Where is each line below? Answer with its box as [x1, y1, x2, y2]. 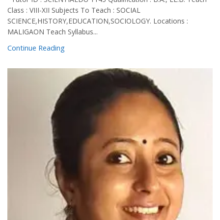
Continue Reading [7, 42, 65, 53]
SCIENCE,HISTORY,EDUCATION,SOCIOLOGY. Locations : [7, 16, 188, 26]
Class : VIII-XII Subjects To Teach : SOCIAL [7, 5, 140, 15]
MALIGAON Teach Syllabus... [7, 27, 98, 36]
